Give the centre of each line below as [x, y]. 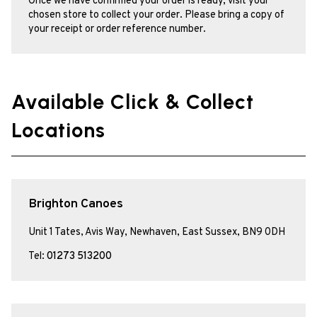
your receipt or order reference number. [117, 30]
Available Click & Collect [133, 102]
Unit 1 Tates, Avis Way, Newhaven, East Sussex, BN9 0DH [157, 232]
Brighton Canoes [76, 204]
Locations [58, 131]
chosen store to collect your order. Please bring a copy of [156, 16]
